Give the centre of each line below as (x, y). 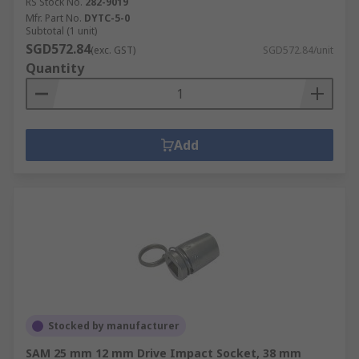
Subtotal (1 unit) (61, 31)
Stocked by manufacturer (114, 326)
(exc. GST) (113, 50)
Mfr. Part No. (54, 18)
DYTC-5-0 (107, 18)
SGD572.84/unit (298, 50)
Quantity (55, 68)
